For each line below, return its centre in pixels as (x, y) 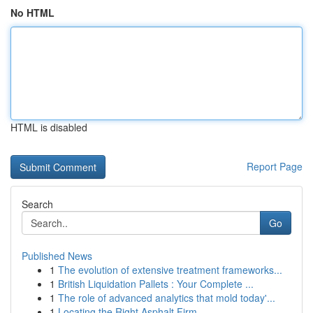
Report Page (275, 166)
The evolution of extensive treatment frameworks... (170, 270)
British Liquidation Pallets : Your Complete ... (156, 284)
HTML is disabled (49, 127)
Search (37, 204)
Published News (57, 256)
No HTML (32, 13)
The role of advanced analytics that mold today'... (167, 298)
